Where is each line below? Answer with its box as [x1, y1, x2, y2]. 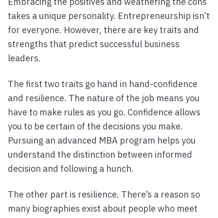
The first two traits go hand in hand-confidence [8, 78, 198, 90]
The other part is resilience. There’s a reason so [8, 189, 200, 200]
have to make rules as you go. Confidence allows [8, 107, 200, 118]
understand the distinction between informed [8, 149, 192, 161]
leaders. [8, 53, 41, 64]
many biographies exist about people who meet [8, 203, 198, 215]
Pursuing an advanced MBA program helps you [8, 135, 196, 146]
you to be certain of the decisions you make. [8, 121, 183, 132]
